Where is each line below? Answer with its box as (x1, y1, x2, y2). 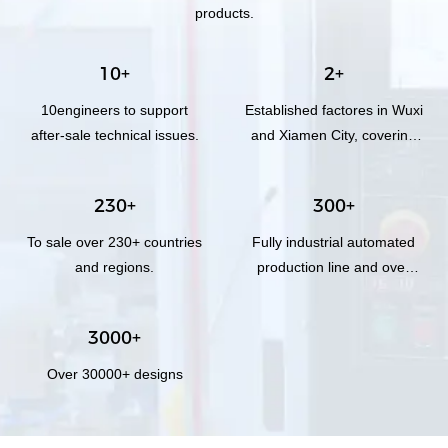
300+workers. (290, 283, 377, 300)
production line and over (257, 258, 410, 275)
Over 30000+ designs (46, 365, 183, 382)
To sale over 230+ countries (27, 233, 202, 250)
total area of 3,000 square (251, 151, 416, 168)
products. (194, 4, 254, 21)
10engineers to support (41, 101, 188, 118)
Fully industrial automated (252, 233, 415, 250)
